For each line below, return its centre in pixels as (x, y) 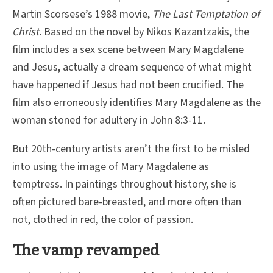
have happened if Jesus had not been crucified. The (128, 85)
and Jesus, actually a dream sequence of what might (132, 67)
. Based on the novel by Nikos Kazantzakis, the (144, 32)
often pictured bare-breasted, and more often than (127, 202)
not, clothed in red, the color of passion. (103, 219)
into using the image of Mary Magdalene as (111, 166)
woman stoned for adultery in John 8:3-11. (109, 120)
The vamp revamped (86, 248)
